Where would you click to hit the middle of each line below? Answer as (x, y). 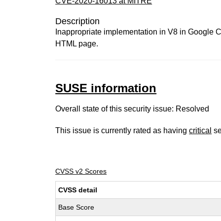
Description (78, 21)
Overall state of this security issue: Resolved (132, 109)
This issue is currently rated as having (122, 130)
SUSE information (106, 88)
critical (201, 130)
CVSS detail (78, 190)
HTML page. (77, 44)
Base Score (76, 207)
